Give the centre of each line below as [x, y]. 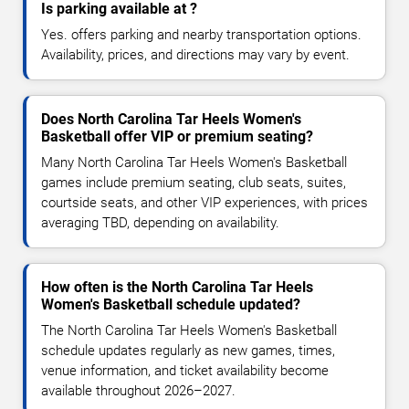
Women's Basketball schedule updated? [171, 304]
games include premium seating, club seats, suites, [194, 182]
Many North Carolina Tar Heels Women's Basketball [194, 162]
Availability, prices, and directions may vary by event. [195, 54]
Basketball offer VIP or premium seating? [177, 136]
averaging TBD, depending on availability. [160, 222]
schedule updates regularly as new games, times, [188, 350]
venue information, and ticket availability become [185, 370]
